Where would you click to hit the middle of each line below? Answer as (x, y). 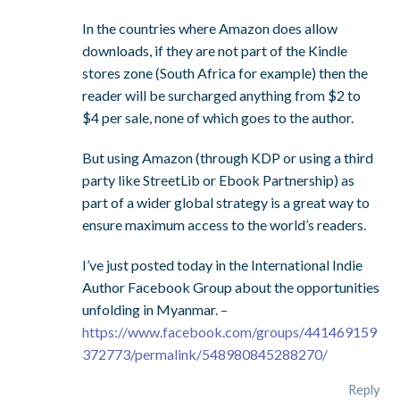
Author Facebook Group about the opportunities (231, 287)
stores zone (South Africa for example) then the (225, 72)
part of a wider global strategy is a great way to (226, 202)
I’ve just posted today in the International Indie (223, 264)
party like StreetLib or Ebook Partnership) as (219, 179)
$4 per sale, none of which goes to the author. (218, 117)
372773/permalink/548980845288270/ (205, 354)
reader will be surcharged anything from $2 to (222, 95)
